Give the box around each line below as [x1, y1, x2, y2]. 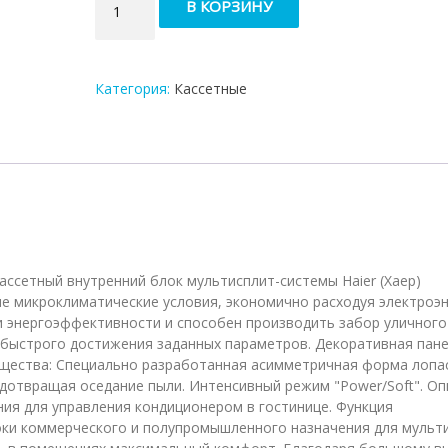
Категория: [94, 78, 174, 98]
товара [93, 3, 143, 23]
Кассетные [173, 78, 247, 98]
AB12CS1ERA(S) [93, 171, 197, 191]
